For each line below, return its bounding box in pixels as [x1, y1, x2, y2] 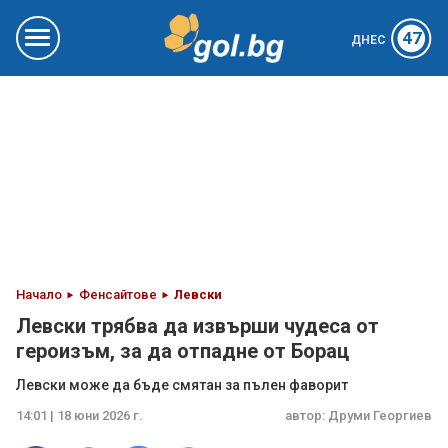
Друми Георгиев [328, 408, 432, 423]
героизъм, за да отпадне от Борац [16, 339, 349, 363]
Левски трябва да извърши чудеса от [16, 314, 379, 338]
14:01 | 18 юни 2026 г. [16, 408, 143, 423]
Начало [16, 287, 62, 302]
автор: [285, 408, 328, 423]
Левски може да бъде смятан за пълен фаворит [16, 377, 348, 393]
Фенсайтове [79, 287, 157, 302]
